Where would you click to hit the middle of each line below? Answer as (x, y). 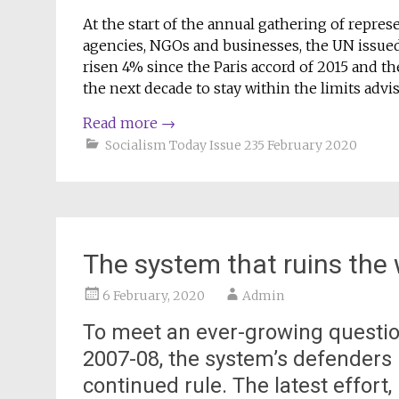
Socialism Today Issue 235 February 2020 (231, 145)
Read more (122, 123)
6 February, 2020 (154, 296)
